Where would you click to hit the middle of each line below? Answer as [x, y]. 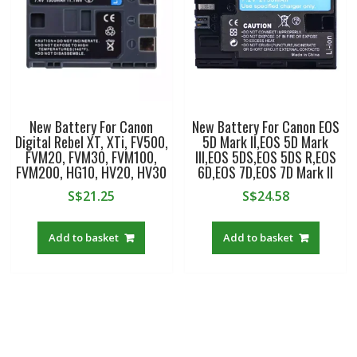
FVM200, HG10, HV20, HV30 [92, 172]
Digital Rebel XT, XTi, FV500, [91, 141]
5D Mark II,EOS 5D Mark [266, 141]
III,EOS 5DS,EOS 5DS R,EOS [265, 157]
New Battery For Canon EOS [265, 126]
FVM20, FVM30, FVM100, [92, 157]
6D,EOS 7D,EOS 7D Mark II [266, 172]
